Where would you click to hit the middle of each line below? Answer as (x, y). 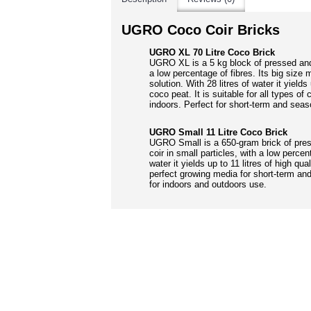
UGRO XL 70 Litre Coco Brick (212, 52)
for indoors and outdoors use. (208, 184)
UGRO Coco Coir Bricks (201, 30)
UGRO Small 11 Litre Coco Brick (218, 132)
